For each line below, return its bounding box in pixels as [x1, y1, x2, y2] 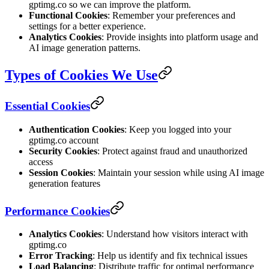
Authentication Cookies [29, 124, 124, 134]
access [29, 156, 53, 167]
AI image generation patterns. [29, 43, 141, 53]
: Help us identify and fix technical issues [92, 250, 247, 261]
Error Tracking [29, 250, 92, 261]
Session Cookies [29, 167, 93, 178]
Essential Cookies [5, 100, 90, 113]
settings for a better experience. [29, 21, 146, 32]
